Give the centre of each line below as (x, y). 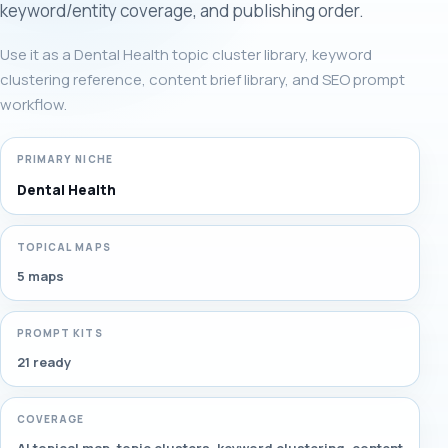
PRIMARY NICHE (65, 159)
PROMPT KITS (60, 333)
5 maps (40, 276)
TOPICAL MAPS (64, 247)
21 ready (44, 362)
